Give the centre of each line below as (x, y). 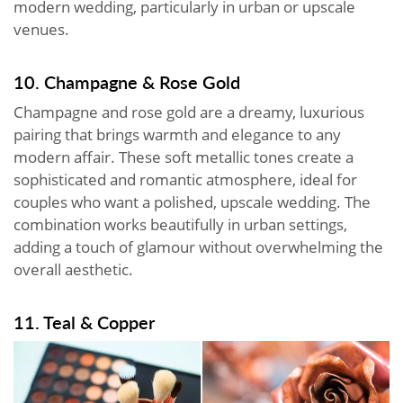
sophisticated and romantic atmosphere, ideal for (185, 179)
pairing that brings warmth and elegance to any (177, 134)
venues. (41, 29)
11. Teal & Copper (86, 322)
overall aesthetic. (73, 269)
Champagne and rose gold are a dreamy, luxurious (189, 112)
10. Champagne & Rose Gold (127, 81)
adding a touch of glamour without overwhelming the (198, 246)
